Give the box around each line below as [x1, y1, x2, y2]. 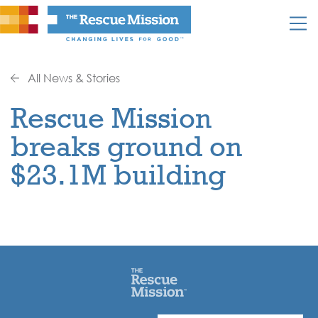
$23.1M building [11, 158, 226, 191]
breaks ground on [11, 129, 242, 163]
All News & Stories [25, 71, 120, 85]
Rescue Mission [11, 101, 212, 134]
